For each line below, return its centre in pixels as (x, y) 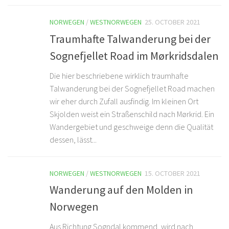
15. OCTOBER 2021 (173, 173)
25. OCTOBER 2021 (173, 22)
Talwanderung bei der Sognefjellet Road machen (132, 88)
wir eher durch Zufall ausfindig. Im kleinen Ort (124, 101)
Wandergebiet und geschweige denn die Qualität (131, 127)
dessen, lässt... (73, 139)
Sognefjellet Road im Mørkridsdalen (134, 55)
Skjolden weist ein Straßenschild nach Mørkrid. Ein (132, 114)
